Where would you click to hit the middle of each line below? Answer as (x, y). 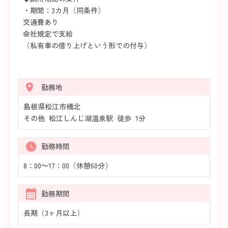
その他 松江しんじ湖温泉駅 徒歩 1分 (85, 118)
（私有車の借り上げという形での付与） (87, 46)
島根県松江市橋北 (52, 107)
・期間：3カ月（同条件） (64, 10)
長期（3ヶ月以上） (54, 213)
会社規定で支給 (48, 34)
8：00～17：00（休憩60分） (68, 166)
